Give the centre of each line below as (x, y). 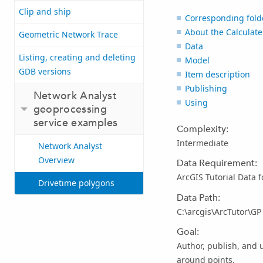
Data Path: (198, 198)
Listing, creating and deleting (77, 58)
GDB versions (45, 72)
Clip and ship (45, 12)
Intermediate (202, 143)
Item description (217, 74)
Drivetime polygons (76, 183)
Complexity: (202, 129)
